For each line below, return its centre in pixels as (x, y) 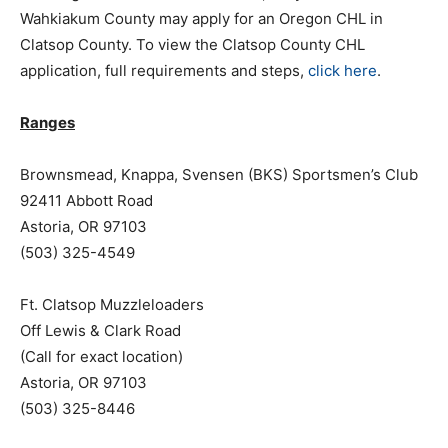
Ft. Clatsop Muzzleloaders (112, 304)
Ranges (47, 122)
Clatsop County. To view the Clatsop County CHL (192, 44)
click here (342, 70)
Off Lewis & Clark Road (100, 330)
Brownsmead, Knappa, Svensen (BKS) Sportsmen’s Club (219, 174)
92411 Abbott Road (86, 200)
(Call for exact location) (101, 356)
